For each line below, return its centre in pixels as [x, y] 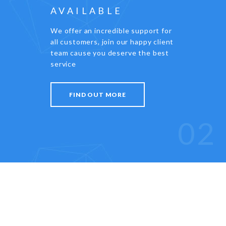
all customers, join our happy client [112, 42]
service [63, 64]
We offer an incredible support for [111, 31]
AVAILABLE [87, 11]
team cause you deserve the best [110, 53]
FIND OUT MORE [98, 95]
